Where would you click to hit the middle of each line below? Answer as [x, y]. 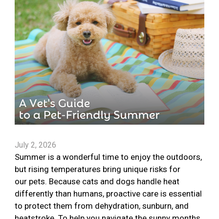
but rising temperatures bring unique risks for [98, 169]
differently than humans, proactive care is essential [108, 194]
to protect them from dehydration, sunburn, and [102, 206]
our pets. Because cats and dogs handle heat [97, 182]
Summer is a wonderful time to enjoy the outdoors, [108, 157]
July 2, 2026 [35, 145]
